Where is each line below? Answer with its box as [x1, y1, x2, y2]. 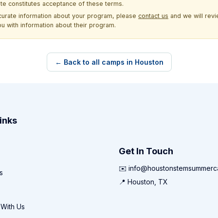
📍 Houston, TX [119, 178, 168, 186]
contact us [138, 12, 168, 19]
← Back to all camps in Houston [54, 57, 163, 66]
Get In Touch [119, 146, 173, 157]
